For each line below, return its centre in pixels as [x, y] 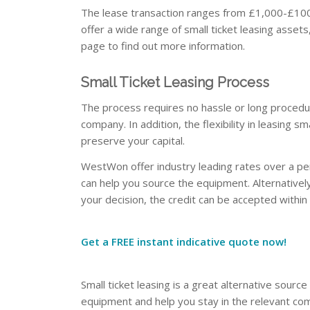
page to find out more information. [163, 46]
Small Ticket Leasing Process [175, 82]
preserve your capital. [133, 140]
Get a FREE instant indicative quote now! [184, 241]
